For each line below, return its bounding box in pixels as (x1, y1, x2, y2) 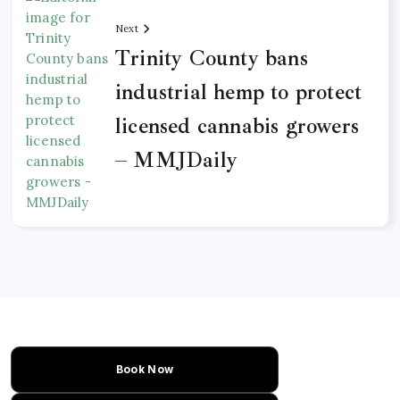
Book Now (115, 362, 174, 376)
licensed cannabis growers (115, 112, 359, 140)
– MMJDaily (115, 146, 237, 174)
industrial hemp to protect (115, 79, 362, 106)
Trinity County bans (115, 45, 308, 72)
